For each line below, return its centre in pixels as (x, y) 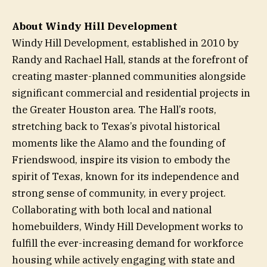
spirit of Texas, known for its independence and (125, 177)
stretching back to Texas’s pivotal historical (116, 127)
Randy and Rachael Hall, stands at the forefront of (130, 60)
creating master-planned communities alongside (129, 77)
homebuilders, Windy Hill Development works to (128, 227)
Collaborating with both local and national (112, 210)
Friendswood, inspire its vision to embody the (121, 160)
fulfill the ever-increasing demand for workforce (128, 243)
